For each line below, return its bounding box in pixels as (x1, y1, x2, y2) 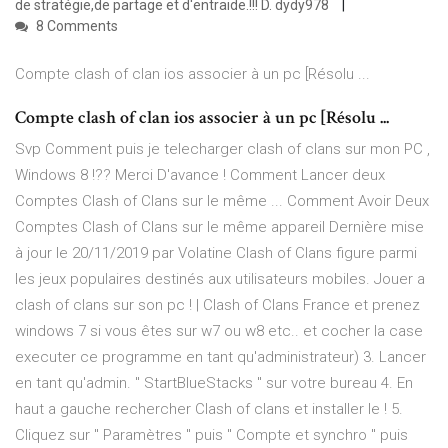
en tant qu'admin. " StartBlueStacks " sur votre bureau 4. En (15, 374, 413, 393)
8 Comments (33, 18, 118, 35)
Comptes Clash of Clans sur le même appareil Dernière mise (15, 218, 424, 237)
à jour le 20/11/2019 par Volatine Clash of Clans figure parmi (15, 244, 417, 263)
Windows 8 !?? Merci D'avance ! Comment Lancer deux (15, 166, 385, 185)
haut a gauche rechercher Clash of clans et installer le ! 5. (15, 400, 403, 419)
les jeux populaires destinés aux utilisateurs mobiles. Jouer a (15, 270, 425, 289)
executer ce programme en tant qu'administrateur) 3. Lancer (15, 348, 426, 367)
